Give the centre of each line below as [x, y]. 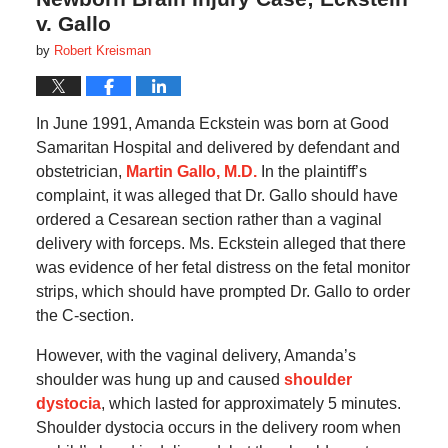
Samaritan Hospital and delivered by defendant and [217, 148]
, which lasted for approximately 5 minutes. [250, 404]
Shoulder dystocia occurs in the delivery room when [218, 428]
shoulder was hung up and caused [159, 380]
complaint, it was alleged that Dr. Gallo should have [216, 196]
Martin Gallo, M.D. [189, 172]
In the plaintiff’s [311, 172]
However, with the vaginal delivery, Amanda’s [195, 356]
